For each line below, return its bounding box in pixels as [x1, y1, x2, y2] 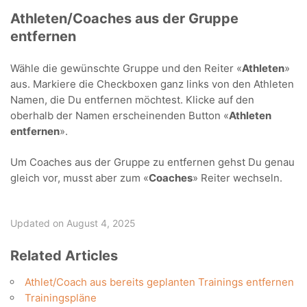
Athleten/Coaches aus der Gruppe [10, 10, 238, 27]
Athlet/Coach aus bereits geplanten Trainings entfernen [25, 275, 294, 288]
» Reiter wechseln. [193, 171, 282, 184]
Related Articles [10, 247, 118, 264]
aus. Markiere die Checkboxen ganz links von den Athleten [10, 77, 294, 90]
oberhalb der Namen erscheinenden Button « [10, 109, 229, 122]
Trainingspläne [25, 291, 97, 304]
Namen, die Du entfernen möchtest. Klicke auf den [10, 93, 254, 106]
